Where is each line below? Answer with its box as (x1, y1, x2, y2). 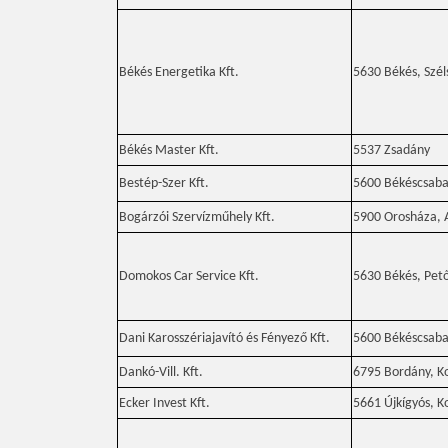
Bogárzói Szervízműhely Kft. (119, 210, 275, 225)
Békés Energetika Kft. (119, 65, 239, 80)
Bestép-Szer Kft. (119, 176, 209, 191)
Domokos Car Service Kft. (119, 269, 259, 284)
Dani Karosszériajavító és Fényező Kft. (119, 331, 330, 346)
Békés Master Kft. (119, 143, 219, 158)
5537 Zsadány (353, 143, 430, 158)
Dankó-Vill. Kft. (119, 365, 203, 380)
